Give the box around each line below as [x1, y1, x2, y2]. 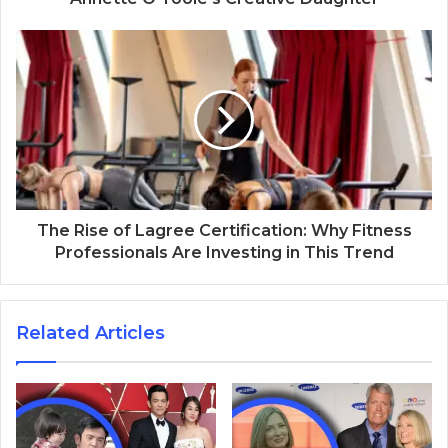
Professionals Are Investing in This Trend [54, 242, 394, 262]
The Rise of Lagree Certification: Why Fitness [36, 220, 412, 240]
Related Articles [16, 321, 165, 344]
